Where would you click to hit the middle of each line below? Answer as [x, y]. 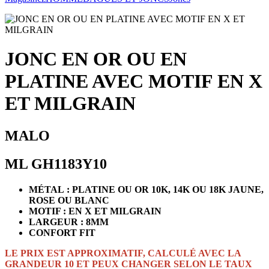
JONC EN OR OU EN [96, 59]
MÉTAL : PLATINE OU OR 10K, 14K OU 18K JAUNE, [146, 189]
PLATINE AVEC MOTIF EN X [134, 81]
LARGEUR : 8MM [69, 222]
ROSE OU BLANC [69, 200]
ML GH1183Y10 [56, 164]
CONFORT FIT [62, 232]
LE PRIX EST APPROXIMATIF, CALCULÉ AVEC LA [123, 253]
